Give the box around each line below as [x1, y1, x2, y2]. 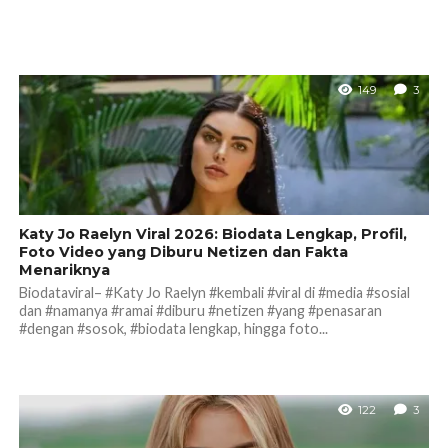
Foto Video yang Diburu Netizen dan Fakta [18, 242, 348, 261]
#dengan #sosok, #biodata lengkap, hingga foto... [18, 319, 328, 337]
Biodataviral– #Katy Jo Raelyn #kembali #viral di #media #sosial [18, 283, 410, 301]
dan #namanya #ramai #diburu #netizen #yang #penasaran [18, 301, 382, 319]
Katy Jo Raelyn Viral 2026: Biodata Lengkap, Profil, [18, 224, 407, 243]
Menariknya [18, 260, 110, 279]
